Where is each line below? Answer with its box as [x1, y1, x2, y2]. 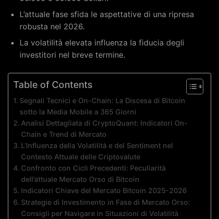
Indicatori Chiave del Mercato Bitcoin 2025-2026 [21, 186, 187, 195]
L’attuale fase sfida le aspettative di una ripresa [20, 9, 194, 19]
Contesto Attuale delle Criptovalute [21, 153, 140, 161]
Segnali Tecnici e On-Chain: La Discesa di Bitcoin [19, 96, 185, 105]
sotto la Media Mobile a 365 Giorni [19, 108, 136, 116]
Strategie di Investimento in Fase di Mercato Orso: [21, 198, 190, 206]
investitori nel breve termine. [20, 50, 125, 60]
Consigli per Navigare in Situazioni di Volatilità [21, 209, 178, 218]
